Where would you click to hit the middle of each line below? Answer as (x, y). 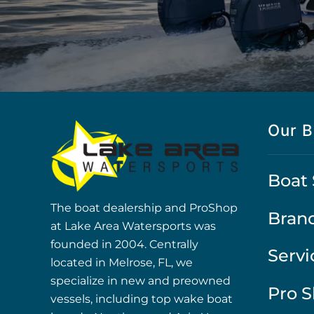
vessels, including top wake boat (142, 299)
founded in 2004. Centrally (124, 244)
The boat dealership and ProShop (144, 207)
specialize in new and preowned (141, 280)
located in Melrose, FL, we (122, 262)
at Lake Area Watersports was (133, 226)
